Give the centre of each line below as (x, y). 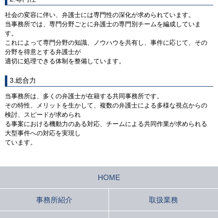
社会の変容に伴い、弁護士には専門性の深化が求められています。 (100, 15)
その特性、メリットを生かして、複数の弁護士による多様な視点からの (106, 105)
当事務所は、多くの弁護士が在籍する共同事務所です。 (84, 96)
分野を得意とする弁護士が (43, 52)
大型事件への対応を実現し (43, 133)
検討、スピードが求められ (43, 114)
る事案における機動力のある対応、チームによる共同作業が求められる (106, 124)
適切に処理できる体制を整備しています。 (65, 61)
